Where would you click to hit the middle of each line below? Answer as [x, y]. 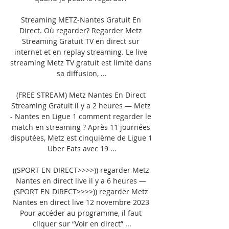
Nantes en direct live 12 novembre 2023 [81, 202]
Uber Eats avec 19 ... [82, 148]
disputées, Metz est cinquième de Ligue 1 [81, 138]
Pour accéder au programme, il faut [81, 213]
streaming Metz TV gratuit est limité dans [81, 62]
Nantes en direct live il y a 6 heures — [81, 180]
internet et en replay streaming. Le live [81, 52]
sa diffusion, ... [82, 73]
